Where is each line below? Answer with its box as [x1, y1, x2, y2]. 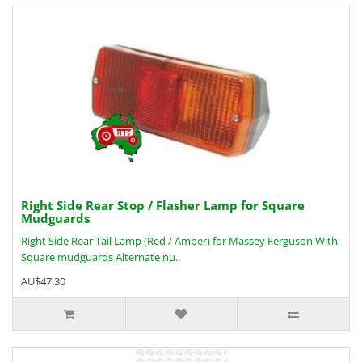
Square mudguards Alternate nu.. [21, 250, 180, 264]
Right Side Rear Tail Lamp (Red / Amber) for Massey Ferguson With [21, 234, 338, 248]
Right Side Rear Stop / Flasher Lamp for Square [21, 197, 305, 213]
